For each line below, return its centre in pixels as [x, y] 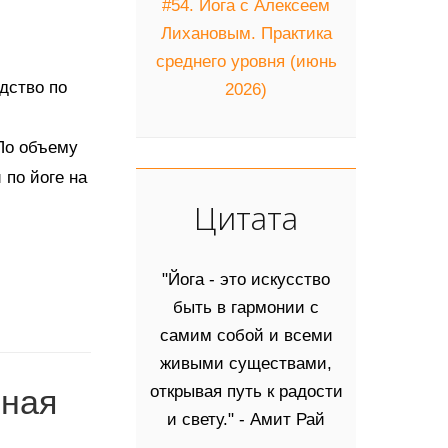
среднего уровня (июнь [246, 61]
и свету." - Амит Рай [246, 419]
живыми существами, [246, 363]
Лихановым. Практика [246, 33]
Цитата [246, 217]
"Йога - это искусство [246, 279]
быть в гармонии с [246, 307]
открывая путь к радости [246, 391]
